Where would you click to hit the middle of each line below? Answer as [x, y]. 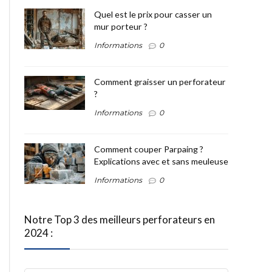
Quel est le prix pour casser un [153, 14]
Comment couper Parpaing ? [149, 149]
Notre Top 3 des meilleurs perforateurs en [120, 219]
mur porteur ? [121, 26]
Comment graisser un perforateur [160, 81]
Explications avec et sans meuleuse [161, 161]
